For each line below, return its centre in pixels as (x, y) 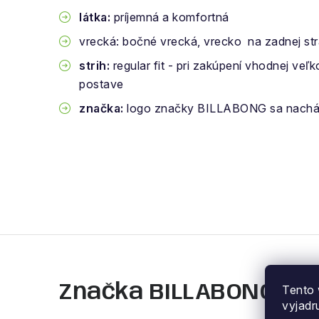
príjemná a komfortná (170, 17)
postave (101, 84)
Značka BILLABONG (167, 293)
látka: (95, 17)
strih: (94, 66)
